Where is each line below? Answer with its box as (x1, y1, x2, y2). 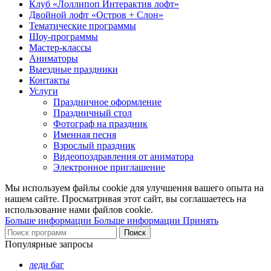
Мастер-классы (29, 42, 91, 53)
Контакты (29, 75, 70, 86)
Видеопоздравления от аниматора (53, 151, 194, 162)
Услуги (29, 86, 58, 97)
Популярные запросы (5, 239, 93, 250)
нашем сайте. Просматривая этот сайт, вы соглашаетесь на (5, 194, 246, 204)
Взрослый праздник (53, 140, 135, 151)
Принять (183, 215, 218, 226)
